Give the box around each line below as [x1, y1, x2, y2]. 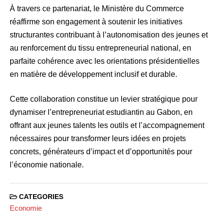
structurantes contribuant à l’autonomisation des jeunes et [10, 30, 208, 39]
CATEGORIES [17, 193, 63, 200]
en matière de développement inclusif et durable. [10, 70, 177, 78]
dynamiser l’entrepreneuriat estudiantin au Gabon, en [10, 108, 193, 116]
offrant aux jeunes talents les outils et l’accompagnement [10, 121, 204, 129]
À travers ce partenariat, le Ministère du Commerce [10, 4, 184, 13]
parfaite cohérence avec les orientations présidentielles [10, 56, 200, 65]
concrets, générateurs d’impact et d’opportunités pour [10, 147, 192, 156]
